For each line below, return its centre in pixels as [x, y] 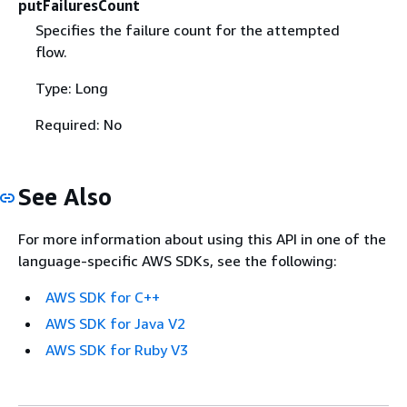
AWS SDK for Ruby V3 [117, 350]
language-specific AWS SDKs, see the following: [178, 261]
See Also [65, 196]
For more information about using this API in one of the [202, 239]
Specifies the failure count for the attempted [187, 30]
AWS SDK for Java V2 [115, 324]
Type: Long [71, 88]
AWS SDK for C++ [103, 298]
